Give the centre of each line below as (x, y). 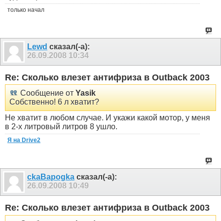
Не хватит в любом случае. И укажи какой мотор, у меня (108, 118)
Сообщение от (47, 93)
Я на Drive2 (24, 140)
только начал (26, 10)
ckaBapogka (51, 177)
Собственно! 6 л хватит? (54, 102)
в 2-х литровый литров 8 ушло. (61, 127)
